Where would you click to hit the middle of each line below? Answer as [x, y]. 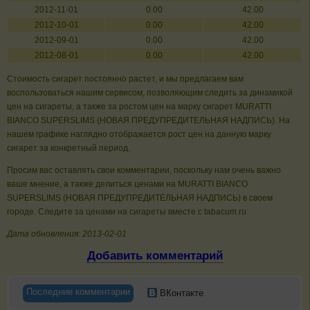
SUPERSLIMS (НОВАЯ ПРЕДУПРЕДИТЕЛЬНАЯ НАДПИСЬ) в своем [140, 198]
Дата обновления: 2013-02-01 [67, 234]
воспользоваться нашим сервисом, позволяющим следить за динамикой [150, 93]
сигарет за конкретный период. [69, 148]
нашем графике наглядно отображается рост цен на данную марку [139, 135]
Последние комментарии [78, 291]
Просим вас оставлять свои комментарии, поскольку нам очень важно [144, 171]
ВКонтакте [180, 293]
